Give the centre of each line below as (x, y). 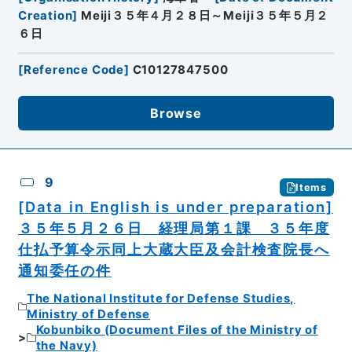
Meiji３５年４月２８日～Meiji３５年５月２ (205, 16)
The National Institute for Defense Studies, (161, 298)
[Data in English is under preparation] (175, 207)
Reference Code (74, 70)
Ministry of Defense (88, 314)
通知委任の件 (64, 271)
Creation (45, 16)
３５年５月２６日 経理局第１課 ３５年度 (174, 228)
